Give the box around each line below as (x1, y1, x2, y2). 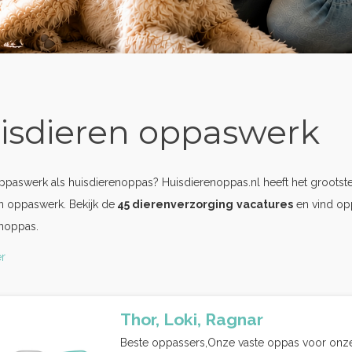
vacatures (236, 198, 293, 211)
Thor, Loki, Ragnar (120, 310, 263, 329)
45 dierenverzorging (115, 198, 233, 211)
